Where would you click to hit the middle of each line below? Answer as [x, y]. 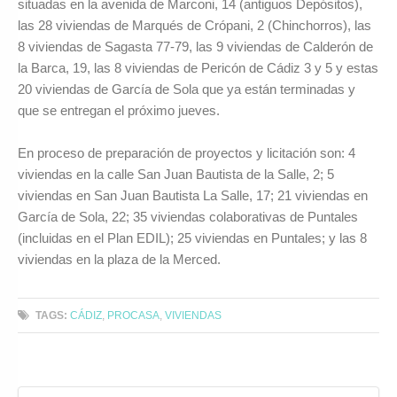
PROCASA [134, 315]
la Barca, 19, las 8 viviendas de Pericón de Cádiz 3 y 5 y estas [198, 67]
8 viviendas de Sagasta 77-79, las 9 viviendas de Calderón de [195, 46]
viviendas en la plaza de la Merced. [119, 260]
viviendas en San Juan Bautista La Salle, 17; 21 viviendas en [193, 196]
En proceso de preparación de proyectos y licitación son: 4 [187, 153]
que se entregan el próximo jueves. [119, 110]
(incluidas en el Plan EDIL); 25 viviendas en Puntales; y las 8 [192, 238]
